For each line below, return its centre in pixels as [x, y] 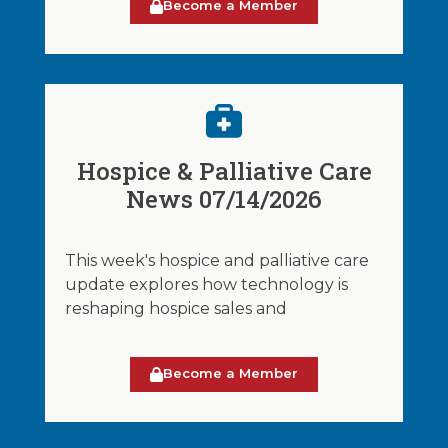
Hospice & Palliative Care [224, 170]
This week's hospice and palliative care [216, 260]
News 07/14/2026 [224, 198]
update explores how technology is [206, 284]
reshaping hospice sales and [175, 308]
